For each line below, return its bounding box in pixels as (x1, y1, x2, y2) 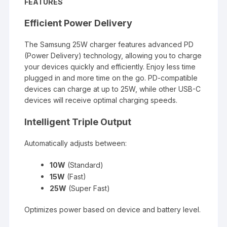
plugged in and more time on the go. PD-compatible (24, 73, 198, 82)
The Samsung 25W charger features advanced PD (24, 40, 194, 49)
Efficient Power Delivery (24, 17, 133, 28)
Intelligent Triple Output (24, 116, 132, 127)
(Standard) (65, 160, 104, 169)
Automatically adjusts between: (24, 138, 127, 147)
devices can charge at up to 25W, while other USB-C (24, 84, 201, 93)
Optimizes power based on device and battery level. (24, 205, 201, 214)
